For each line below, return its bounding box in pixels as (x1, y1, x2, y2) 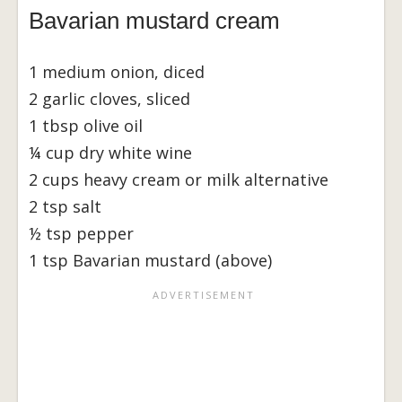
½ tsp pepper (29, 222, 134, 244)
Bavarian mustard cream (29, 6, 280, 34)
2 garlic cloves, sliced (29, 87, 190, 109)
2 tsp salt (29, 195, 101, 217)
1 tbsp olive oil (29, 114, 143, 136)
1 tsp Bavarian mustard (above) (29, 249, 272, 271)
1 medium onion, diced (29, 60, 205, 83)
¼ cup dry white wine (29, 141, 192, 163)
